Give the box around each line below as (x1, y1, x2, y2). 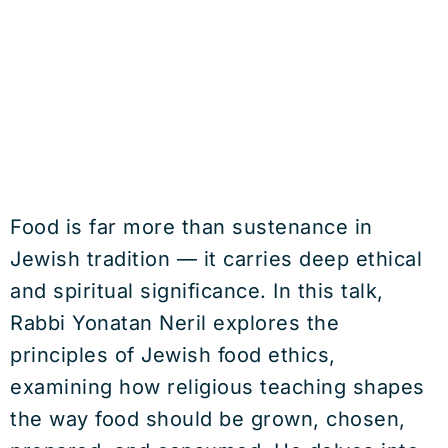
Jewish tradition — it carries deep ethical (10, 247, 422, 271)
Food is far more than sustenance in (10, 215, 373, 239)
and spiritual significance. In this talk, (10, 279, 384, 303)
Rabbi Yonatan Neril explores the (10, 311, 339, 335)
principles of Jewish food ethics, (10, 343, 336, 367)
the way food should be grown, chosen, (10, 407, 406, 431)
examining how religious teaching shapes (10, 375, 425, 399)
